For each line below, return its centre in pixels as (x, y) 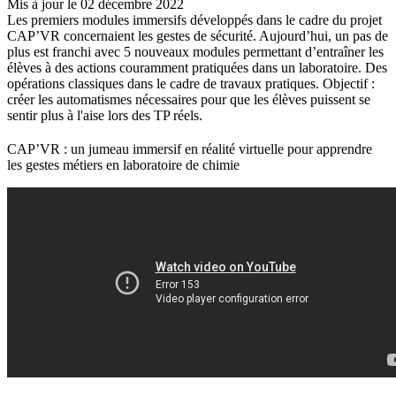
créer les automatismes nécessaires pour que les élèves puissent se (189, 100)
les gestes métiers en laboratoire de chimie (125, 165)
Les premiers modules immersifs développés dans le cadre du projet (194, 20)
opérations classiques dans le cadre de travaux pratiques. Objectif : (191, 84)
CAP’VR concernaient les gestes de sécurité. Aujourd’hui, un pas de (198, 36)
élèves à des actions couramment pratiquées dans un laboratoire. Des (197, 68)
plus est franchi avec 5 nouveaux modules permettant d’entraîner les (195, 52)
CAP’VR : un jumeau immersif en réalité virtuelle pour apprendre (190, 149)
